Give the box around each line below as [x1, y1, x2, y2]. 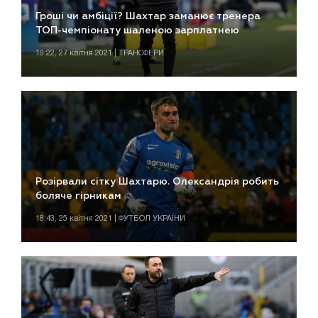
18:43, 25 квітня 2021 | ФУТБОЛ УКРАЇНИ [35, 215, 185, 223]
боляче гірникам [35, 191, 121, 202]
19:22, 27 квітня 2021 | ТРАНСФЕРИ [35, 49, 164, 57]
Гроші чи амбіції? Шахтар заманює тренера [35, 11, 261, 21]
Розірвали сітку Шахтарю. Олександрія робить [35, 177, 279, 187]
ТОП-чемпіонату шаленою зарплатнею [35, 25, 239, 35]
